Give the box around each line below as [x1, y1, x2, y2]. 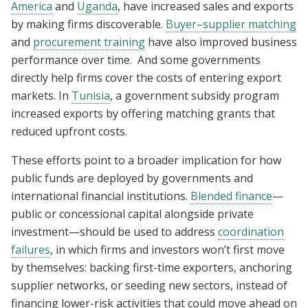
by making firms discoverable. [11, 16, 166, 32]
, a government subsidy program [110, 87, 279, 103]
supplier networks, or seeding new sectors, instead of [11, 277, 287, 293]
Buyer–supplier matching [166, 16, 296, 32]
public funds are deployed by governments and [11, 170, 253, 186]
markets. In [11, 87, 71, 103]
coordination [218, 223, 284, 239]
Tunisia [71, 87, 110, 103]
